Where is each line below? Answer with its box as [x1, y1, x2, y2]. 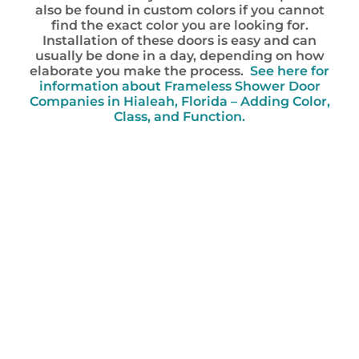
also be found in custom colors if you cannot [34, 2, 325, 18]
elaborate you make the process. [30, 63, 250, 79]
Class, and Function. [114, 109, 245, 124]
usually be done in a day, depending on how [34, 48, 325, 63]
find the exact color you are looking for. [50, 18, 309, 33]
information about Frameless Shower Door [38, 79, 321, 94]
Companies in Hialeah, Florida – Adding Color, [29, 94, 330, 109]
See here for [250, 63, 329, 79]
